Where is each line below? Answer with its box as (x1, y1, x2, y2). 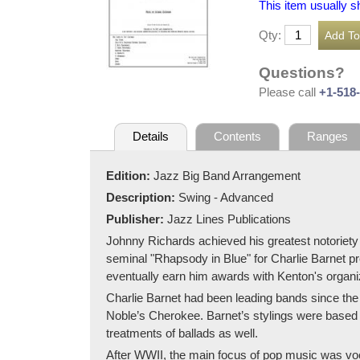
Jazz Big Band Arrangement (153, 168, 301, 182)
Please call (259, 84, 319, 99)
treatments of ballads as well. (106, 325, 258, 340)
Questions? (259, 63, 345, 81)
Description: (106, 190, 178, 204)
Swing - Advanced (178, 190, 273, 204)
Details (132, 129, 169, 144)
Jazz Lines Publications (167, 211, 291, 226)
